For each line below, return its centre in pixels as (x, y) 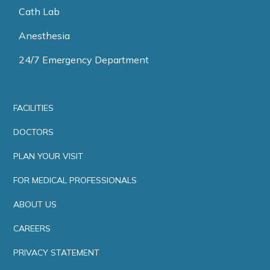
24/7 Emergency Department (84, 59)
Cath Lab (39, 11)
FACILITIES (34, 108)
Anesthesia (44, 35)
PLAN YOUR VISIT (49, 156)
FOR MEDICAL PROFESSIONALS (75, 180)
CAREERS (32, 228)
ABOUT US (35, 204)
